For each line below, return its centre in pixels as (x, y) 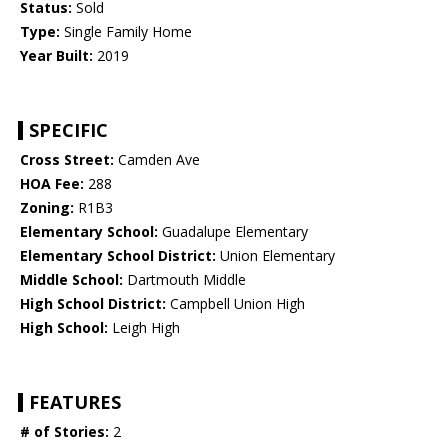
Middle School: (71, 280)
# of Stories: (64, 432)
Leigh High (144, 328)
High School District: (93, 304)
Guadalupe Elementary (233, 232)
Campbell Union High (235, 304)
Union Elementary (275, 256)
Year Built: (56, 56)
